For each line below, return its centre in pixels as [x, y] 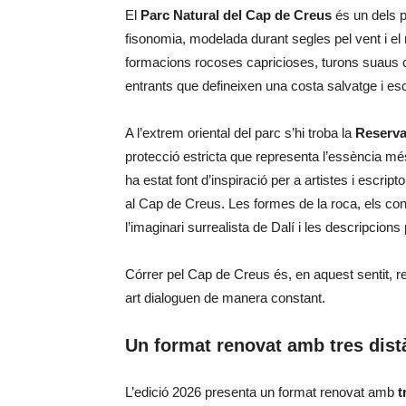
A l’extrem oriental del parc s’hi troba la [240, 133]
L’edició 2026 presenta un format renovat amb [261, 392]
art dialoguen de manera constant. [225, 298]
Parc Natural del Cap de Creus [236, 15]
